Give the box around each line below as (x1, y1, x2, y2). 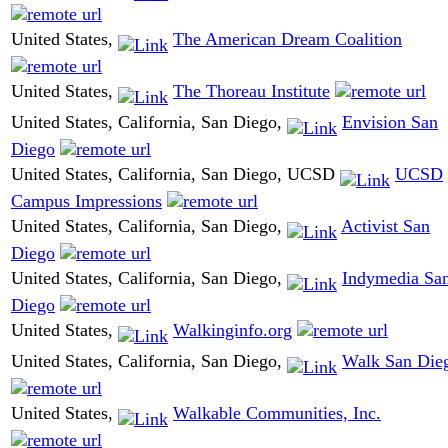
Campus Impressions (11, 190, 162, 211)
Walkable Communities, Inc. (173, 403, 381, 424)
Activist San (341, 216, 430, 237)
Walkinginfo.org (173, 320, 292, 341)
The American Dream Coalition (173, 29, 402, 50)
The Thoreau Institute (173, 81, 330, 102)
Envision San (342, 112, 438, 133)
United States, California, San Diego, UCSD (11, 164, 340, 185)
